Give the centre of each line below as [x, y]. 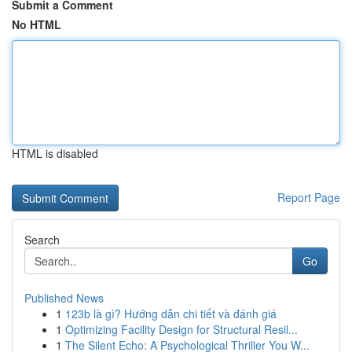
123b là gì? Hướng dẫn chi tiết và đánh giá [171, 313]
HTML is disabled [55, 153]
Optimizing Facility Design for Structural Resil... [181, 329]
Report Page [309, 197]
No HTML [37, 24]
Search [42, 240]
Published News [64, 298]
